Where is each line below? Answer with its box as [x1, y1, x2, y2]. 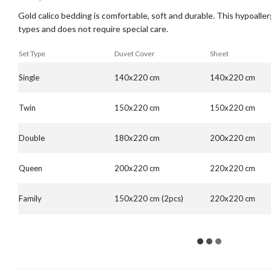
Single [19, 72, 39, 82]
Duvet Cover [114, 48, 155, 58]
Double [19, 132, 45, 143]
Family [19, 193, 42, 203]
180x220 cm [114, 132, 160, 143]
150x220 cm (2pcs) [114, 193, 183, 203]
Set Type [19, 48, 45, 58]
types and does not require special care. [18, 23, 168, 34]
